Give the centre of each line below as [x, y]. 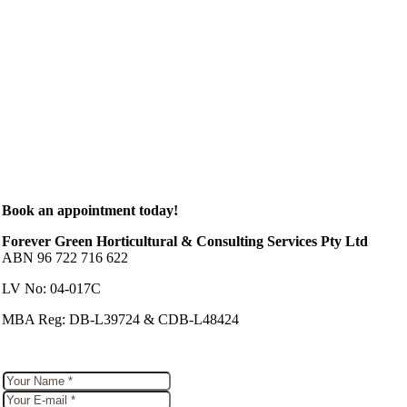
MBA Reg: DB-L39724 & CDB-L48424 [121, 319]
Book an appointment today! [90, 210]
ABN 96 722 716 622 [65, 258]
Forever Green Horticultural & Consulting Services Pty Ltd [185, 241]
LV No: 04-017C [52, 288]
